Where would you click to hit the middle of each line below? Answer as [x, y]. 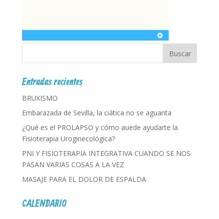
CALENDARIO [44, 204]
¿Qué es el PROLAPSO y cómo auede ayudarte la [100, 127]
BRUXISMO [40, 98]
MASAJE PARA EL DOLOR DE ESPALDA [84, 179]
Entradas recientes [52, 82]
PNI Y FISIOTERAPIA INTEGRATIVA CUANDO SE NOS [106, 153]
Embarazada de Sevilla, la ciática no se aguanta [97, 113]
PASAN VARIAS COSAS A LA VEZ [73, 164]
